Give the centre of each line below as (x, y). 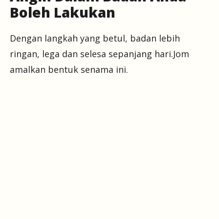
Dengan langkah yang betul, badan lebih (95, 38)
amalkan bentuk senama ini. (69, 70)
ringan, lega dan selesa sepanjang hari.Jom (99, 54)
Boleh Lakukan (63, 12)
